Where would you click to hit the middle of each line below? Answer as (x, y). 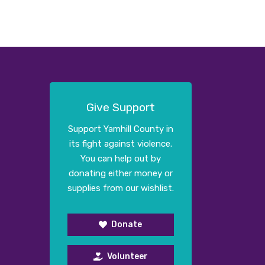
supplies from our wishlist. (120, 188)
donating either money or (120, 174)
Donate (127, 225)
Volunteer (127, 256)
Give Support (120, 107)
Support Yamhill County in (120, 129)
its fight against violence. (120, 144)
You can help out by (120, 159)
